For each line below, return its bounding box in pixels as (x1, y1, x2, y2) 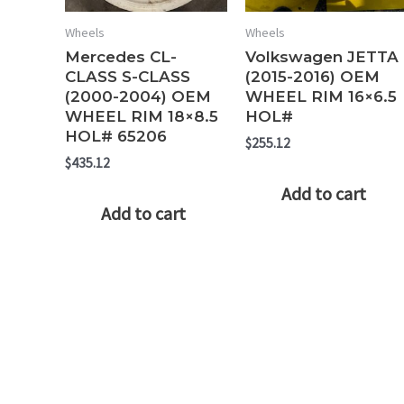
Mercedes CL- (65, 48, 177, 67)
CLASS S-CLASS (65, 68, 190, 87)
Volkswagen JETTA (244, 48, 399, 67)
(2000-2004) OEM (65, 87, 211, 106)
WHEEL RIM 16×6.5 (244, 87, 397, 106)
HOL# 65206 (65, 127, 167, 146)
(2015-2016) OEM (244, 68, 380, 87)
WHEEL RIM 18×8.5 (65, 107, 218, 126)
